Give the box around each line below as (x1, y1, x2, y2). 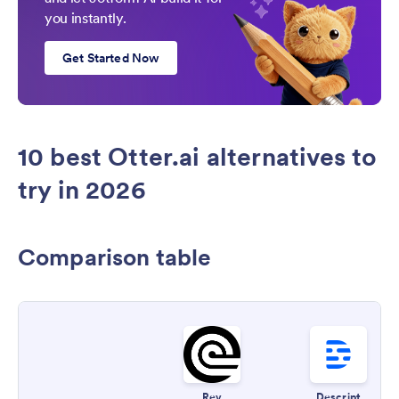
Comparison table (18, 242, 212, 273)
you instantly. (45, 9, 126, 28)
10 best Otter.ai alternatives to (18, 141, 378, 174)
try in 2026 (18, 174, 146, 207)
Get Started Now (62, 50, 160, 67)
